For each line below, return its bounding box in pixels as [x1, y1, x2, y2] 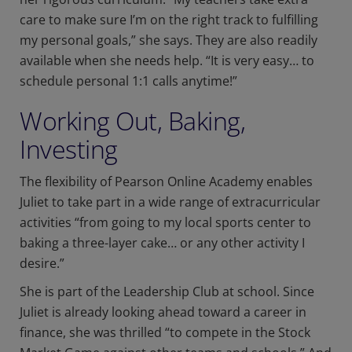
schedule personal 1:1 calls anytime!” [20, 72, 244, 90]
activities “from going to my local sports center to [20, 214, 311, 232]
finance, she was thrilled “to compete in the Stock [20, 324, 310, 342]
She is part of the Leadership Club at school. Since [20, 283, 314, 301]
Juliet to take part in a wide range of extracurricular [20, 193, 321, 211]
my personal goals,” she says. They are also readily [20, 31, 317, 49]
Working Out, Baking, [20, 104, 245, 138]
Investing [20, 132, 123, 167]
